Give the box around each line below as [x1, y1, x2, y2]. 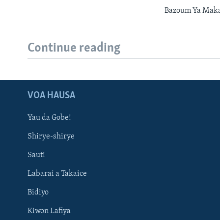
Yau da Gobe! [27, 114, 71, 122]
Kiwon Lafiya [27, 207, 71, 216]
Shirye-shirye [27, 133, 75, 141]
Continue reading [27, 41, 120, 55]
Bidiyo [27, 189, 49, 197]
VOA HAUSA [27, 91, 75, 101]
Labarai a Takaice [27, 170, 87, 178]
